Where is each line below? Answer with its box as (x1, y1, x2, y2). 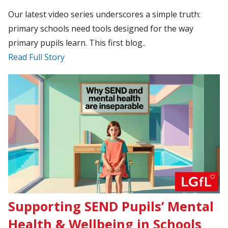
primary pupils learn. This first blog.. (8, 37, 146, 49)
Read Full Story (8, 51, 65, 63)
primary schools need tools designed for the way (8, 23, 194, 35)
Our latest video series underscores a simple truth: (8, 9, 201, 20)
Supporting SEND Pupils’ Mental (8, 197, 214, 215)
